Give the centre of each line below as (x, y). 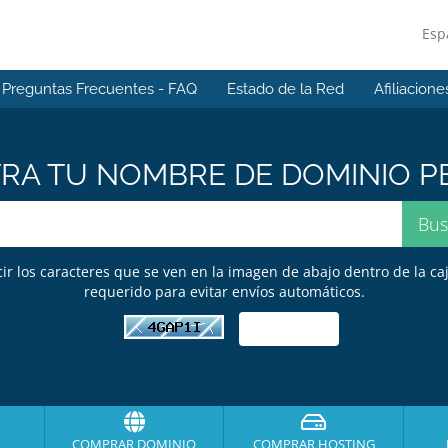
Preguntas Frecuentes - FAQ (99, 89)
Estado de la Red (285, 89)
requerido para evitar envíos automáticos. (224, 291)
